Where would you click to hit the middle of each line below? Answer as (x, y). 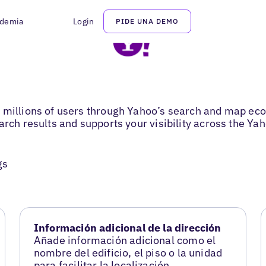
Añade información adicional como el (125, 240)
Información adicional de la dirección (127, 228)
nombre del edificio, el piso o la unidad (128, 253)
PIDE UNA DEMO (147, 21)
